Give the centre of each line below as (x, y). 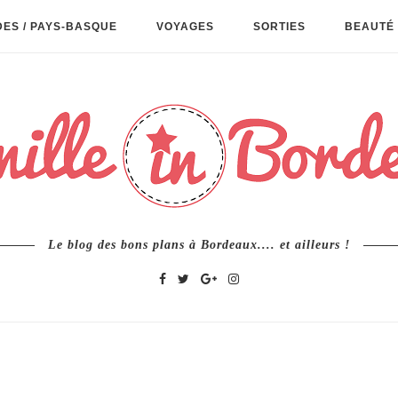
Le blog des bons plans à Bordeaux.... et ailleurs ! (199, 245)
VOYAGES (185, 27)
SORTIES (279, 27)
